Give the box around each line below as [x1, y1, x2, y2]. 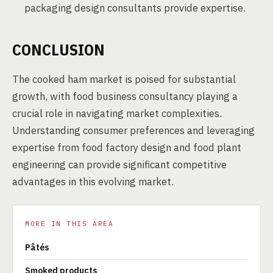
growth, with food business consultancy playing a [12, 90, 238, 103]
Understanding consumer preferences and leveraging [12, 124, 255, 137]
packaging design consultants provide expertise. [24, 1, 246, 15]
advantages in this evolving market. [12, 175, 174, 188]
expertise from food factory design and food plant [12, 141, 241, 154]
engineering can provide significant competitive [12, 158, 227, 171]
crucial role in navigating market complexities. [12, 107, 222, 120]
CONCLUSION [12, 39, 105, 60]
